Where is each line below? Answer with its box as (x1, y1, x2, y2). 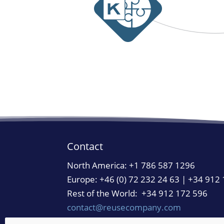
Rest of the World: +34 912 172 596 (67, 187, 208, 199)
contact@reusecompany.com (67, 201, 181, 213)
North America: (67, 159, 129, 171)
